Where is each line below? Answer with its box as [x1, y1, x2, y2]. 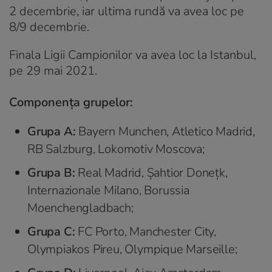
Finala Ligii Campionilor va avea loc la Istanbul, [9, 46, 256, 63]
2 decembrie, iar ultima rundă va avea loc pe [9, 2, 244, 19]
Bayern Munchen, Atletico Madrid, [78, 123, 255, 140]
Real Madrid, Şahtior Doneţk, [78, 164, 228, 181]
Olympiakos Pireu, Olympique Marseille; [27, 240, 237, 257]
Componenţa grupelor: [9, 93, 133, 110]
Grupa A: [27, 123, 79, 140]
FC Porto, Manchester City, [78, 223, 217, 240]
